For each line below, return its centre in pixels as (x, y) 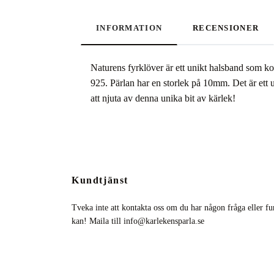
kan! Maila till (98, 221)
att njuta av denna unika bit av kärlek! (163, 98)
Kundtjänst (100, 180)
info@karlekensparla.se (164, 221)
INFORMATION (129, 28)
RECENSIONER (226, 28)
